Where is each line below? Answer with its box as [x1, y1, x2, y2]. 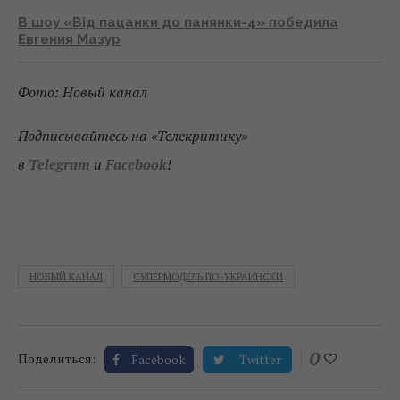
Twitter [239, 351, 281, 369]
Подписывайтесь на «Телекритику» [18, 126, 247, 146]
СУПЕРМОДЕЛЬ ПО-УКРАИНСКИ [133, 271, 283, 284]
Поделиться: [18, 350, 96, 368]
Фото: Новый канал [18, 82, 147, 103]
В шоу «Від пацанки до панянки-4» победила [18, 14, 338, 31]
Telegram [29, 154, 90, 175]
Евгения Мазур [18, 31, 121, 48]
